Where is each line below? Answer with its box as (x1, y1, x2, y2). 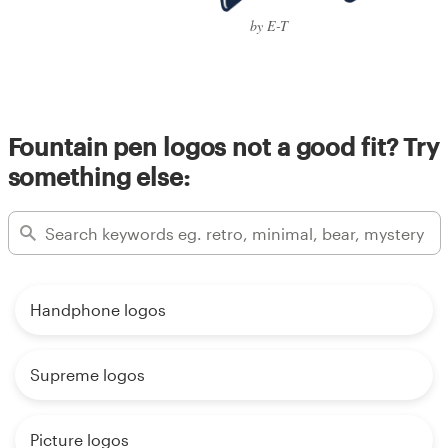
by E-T (250, 15, 288, 35)
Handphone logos (30, 300, 166, 320)
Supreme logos (30, 365, 145, 385)
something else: (7, 161, 190, 191)
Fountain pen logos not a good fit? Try (7, 131, 439, 161)
